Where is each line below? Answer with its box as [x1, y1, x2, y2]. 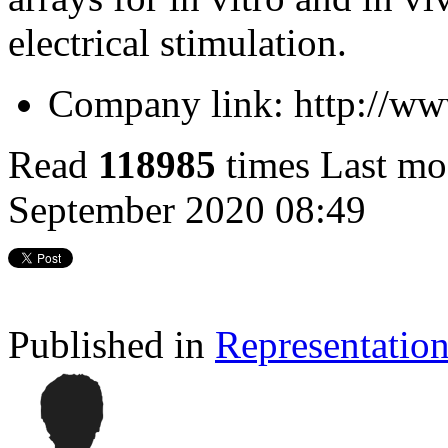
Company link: [48, 81, 284, 125]
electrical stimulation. [8, 20, 347, 64]
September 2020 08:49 [8, 187, 366, 231]
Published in [8, 322, 205, 366]
